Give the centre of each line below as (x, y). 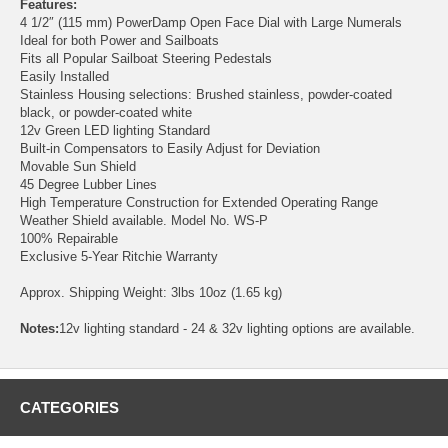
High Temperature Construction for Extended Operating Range (199, 202)
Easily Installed (64, 76)
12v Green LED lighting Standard (115, 130)
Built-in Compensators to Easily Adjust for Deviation (170, 148)
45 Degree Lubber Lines (88, 184)
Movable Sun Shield (78, 166)
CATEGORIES (69, 407)
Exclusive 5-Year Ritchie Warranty (119, 256)
